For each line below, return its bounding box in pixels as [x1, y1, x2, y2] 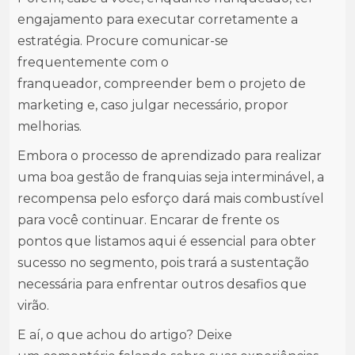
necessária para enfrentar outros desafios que [17, 277, 307, 292]
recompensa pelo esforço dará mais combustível [17, 191, 324, 207]
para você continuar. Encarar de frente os [17, 212, 279, 228]
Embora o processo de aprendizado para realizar [17, 148, 322, 164]
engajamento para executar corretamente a [17, 12, 298, 28]
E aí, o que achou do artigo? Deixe [17, 327, 232, 343]
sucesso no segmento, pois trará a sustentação [17, 255, 309, 271]
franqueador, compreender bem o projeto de [17, 76, 306, 92]
